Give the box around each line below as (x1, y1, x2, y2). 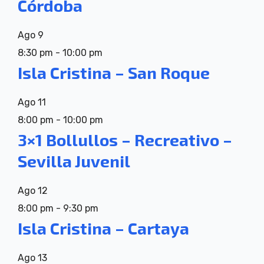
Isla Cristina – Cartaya (18, 217, 189, 238)
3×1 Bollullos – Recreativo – (18, 129, 232, 150)
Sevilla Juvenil (18, 150, 130, 171)
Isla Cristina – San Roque (18, 62, 210, 82)
